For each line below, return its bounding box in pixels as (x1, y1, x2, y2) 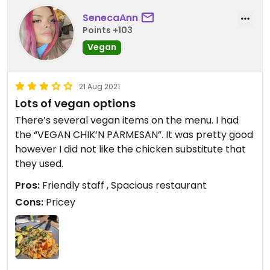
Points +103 (83, 24, 133, 36)
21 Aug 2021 (79, 81, 120, 92)
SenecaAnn (83, 11, 138, 25)
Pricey (43, 195, 75, 209)
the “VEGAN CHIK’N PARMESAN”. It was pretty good (15, 127, 253, 142)
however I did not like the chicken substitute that (15, 142, 246, 156)
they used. (15, 156, 63, 171)
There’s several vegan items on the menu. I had (15, 113, 239, 127)
